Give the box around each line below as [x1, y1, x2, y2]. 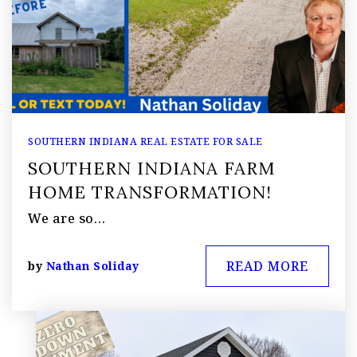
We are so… [28, 209, 105, 227]
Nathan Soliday [45, 257, 139, 273]
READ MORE [226, 257, 308, 275]
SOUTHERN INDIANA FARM [28, 156, 275, 179]
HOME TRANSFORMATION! [28, 180, 272, 203]
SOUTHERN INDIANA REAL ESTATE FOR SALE [28, 134, 263, 148]
